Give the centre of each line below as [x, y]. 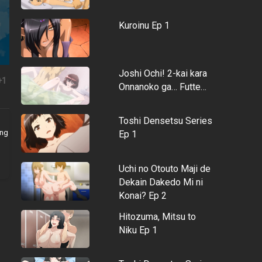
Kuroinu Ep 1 [144, 26]
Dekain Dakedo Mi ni [161, 182]
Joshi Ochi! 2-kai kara [163, 73]
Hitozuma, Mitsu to [157, 216]
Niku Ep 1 [138, 230]
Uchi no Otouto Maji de [164, 168]
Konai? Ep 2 [142, 195]
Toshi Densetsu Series [165, 121]
